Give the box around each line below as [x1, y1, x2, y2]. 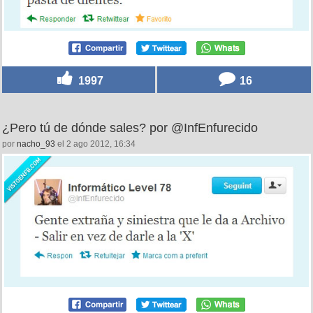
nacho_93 [17, 139, 55, 150]
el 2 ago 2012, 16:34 [55, 139, 136, 150]
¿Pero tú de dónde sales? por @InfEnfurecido [2, 121, 258, 136]
